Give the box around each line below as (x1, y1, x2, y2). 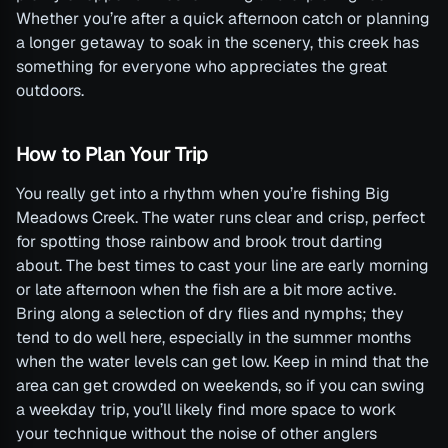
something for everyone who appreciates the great (16, 56, 387, 78)
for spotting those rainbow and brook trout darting (16, 231, 383, 253)
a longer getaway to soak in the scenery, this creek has (16, 32, 419, 54)
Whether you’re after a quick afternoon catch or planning (16, 8, 430, 30)
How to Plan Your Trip (16, 141, 208, 168)
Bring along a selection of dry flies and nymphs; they (16, 303, 404, 325)
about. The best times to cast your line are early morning (16, 255, 429, 277)
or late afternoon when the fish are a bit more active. (16, 279, 396, 301)
